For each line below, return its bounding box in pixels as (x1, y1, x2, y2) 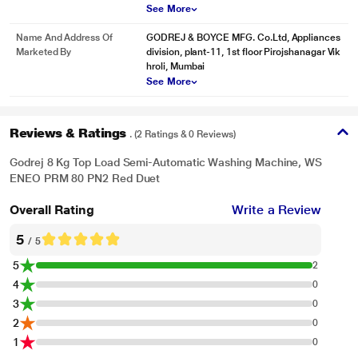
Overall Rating (10, 201, 94, 217)
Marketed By (16, 46, 72, 58)
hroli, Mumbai (146, 61, 205, 72)
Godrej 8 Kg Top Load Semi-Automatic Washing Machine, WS (10, 156, 323, 169)
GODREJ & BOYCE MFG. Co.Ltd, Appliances (146, 32, 340, 43)
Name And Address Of (16, 32, 113, 43)
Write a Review (232, 202, 321, 217)
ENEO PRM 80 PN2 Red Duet (10, 172, 161, 185)
